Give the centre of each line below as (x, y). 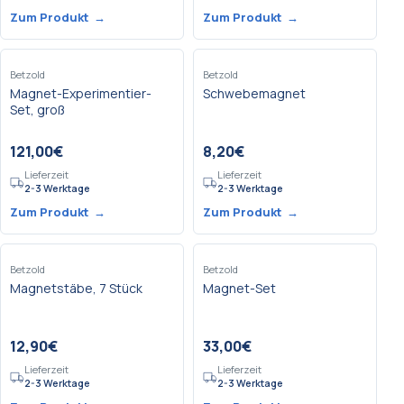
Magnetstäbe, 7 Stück (76, 288)
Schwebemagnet (254, 93)
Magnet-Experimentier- (81, 93)
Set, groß (37, 110)
